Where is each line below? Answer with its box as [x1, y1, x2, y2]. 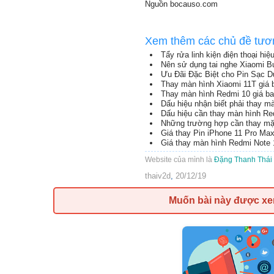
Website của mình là [145, 155, 214, 164]
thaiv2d [145, 171, 171, 180]
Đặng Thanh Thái [214, 155, 272, 164]
